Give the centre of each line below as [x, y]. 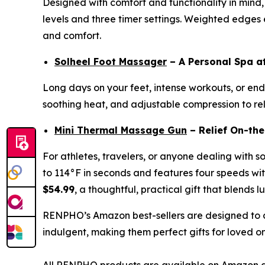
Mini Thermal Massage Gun [121, 130]
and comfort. [72, 35]
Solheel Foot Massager [111, 62]
